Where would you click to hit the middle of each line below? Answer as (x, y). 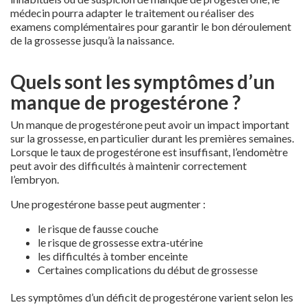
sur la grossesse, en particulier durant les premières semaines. (152, 138)
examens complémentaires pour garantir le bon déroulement (151, 26)
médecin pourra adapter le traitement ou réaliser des (132, 12)
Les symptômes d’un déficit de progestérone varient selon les (152, 297)
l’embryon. (35, 179)
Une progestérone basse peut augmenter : (108, 204)
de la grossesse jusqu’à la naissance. (92, 40)
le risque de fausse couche (98, 228)
